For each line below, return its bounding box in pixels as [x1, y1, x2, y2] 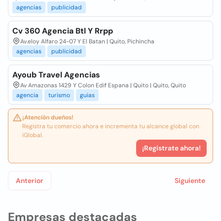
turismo [48, 91, 70, 99]
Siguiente [175, 176, 205, 185]
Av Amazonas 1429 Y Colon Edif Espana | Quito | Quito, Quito [20, 81, 186, 89]
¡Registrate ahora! [142, 144, 201, 152]
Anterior [16, 176, 43, 185]
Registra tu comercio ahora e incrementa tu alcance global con [22, 122, 199, 130]
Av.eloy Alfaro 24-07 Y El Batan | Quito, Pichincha [20, 37, 154, 45]
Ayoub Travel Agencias [12, 70, 100, 80]
